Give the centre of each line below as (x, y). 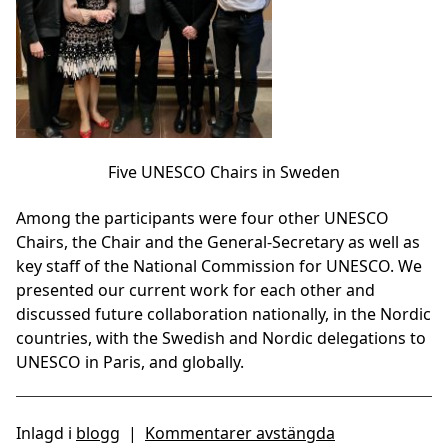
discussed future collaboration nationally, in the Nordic (223, 313)
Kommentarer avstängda (240, 432)
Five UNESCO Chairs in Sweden (224, 171)
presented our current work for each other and (195, 289)
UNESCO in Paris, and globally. (130, 361)
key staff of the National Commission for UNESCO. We (219, 265)
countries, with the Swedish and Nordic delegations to (221, 337)
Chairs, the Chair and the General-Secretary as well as (218, 241)
